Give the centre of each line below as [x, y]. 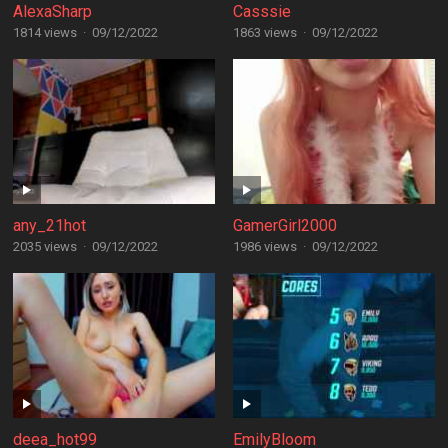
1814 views [44, 32]
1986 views [264, 246]
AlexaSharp [52, 11]
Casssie [261, 11]
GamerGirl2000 [284, 225]
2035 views [44, 246]
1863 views [264, 32]
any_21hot [49, 225]
